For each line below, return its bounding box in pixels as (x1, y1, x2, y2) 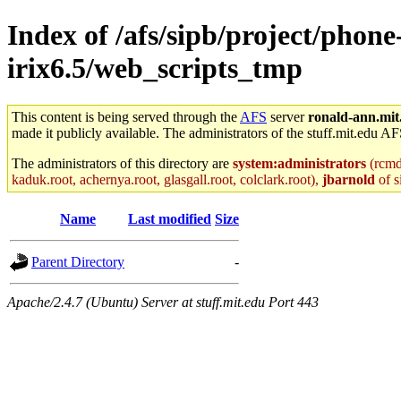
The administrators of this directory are (12, 155, 233, 171)
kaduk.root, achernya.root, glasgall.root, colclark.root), (12, 171, 322, 187)
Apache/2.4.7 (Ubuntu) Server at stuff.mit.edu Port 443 (7, 294, 319, 310)
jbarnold (322, 171, 375, 187)
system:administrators (233, 155, 366, 171)
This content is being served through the (12, 108, 240, 124)
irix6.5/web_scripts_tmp (7, 52, 303, 85)
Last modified (128, 210, 211, 226)
